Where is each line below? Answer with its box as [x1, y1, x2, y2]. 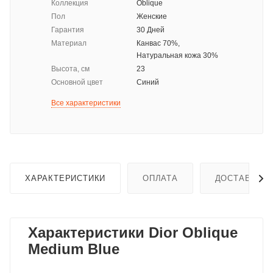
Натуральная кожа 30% [136, 51, 218, 60]
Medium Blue [28, 241, 119, 258]
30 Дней [136, 26, 165, 35]
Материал [51, 39, 87, 48]
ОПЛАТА [143, 174, 178, 183]
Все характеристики [51, 99, 121, 108]
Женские [136, 12, 167, 21]
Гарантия [51, 26, 84, 35]
